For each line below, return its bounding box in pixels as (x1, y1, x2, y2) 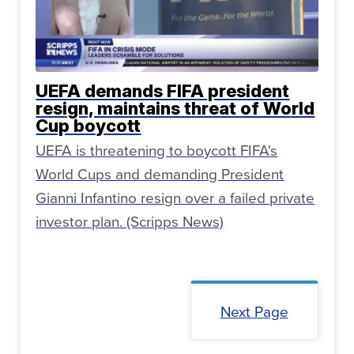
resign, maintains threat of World (36, 98, 315, 119)
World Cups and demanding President (36, 163, 284, 185)
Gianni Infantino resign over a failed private (36, 186, 315, 209)
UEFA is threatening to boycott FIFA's (36, 139, 278, 161)
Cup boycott (36, 115, 141, 137)
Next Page (220, 300, 288, 322)
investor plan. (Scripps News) (36, 210, 224, 232)
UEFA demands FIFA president (36, 81, 290, 102)
